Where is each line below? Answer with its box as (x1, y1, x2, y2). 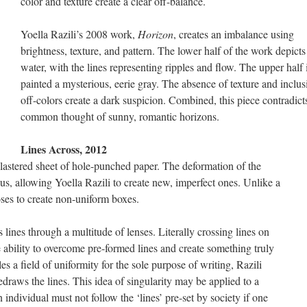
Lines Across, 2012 (21, 141, 107, 157)
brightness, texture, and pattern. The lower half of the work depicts (21, 43, 306, 58)
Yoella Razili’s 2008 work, (21, 27, 138, 41)
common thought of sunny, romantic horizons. (21, 109, 219, 123)
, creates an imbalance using (173, 27, 294, 41)
